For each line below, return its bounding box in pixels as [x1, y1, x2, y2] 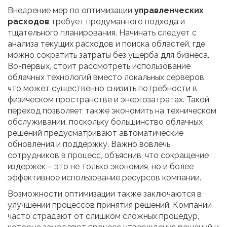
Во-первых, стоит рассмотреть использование [8, 61, 191, 71]
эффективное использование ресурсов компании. [8, 172, 201, 182]
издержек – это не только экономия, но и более [8, 161, 194, 171]
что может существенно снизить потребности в [8, 83, 197, 93]
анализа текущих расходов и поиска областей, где [8, 39, 205, 49]
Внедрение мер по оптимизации [8, 5, 134, 15]
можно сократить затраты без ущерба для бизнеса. [8, 50, 209, 60]
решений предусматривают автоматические [8, 128, 183, 138]
